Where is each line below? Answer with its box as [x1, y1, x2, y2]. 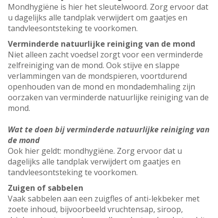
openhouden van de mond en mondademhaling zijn [8, 81, 195, 92]
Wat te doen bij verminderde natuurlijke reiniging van [8, 124, 210, 135]
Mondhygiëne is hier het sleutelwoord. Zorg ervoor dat [8, 1, 208, 13]
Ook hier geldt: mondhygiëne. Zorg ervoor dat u [8, 145, 182, 157]
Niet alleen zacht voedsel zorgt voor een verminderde [8, 49, 203, 60]
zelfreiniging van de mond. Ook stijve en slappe [8, 60, 180, 71]
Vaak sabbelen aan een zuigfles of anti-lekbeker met [8, 193, 200, 204]
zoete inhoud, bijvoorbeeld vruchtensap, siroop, [8, 204, 183, 215]
